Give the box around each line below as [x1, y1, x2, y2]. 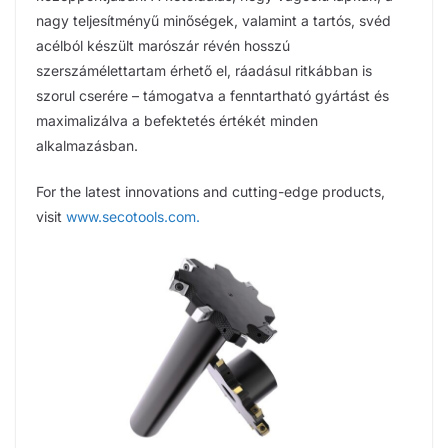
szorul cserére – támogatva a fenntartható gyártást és [36, 86, 389, 104]
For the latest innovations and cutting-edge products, [36, 182, 385, 200]
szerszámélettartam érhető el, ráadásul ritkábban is [36, 61, 372, 79]
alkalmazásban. [36, 136, 138, 154]
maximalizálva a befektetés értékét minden [36, 111, 318, 129]
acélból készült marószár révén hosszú [36, 36, 290, 54]
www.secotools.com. [66, 207, 200, 225]
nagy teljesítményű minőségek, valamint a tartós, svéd [36, 11, 391, 29]
